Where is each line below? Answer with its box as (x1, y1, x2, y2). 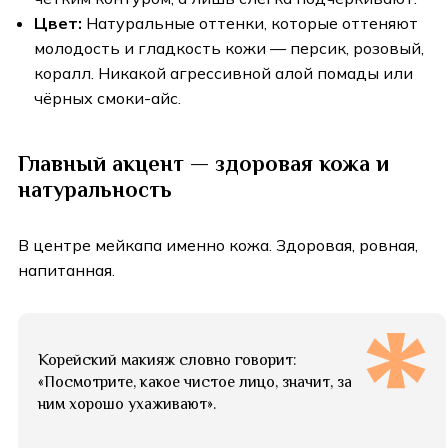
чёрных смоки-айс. (34, 88, 181, 109)
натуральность (18, 177, 172, 203)
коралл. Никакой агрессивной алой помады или (34, 63, 413, 84)
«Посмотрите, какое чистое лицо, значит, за (38, 373, 352, 392)
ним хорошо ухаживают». (38, 395, 216, 414)
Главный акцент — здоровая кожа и (18, 151, 389, 177)
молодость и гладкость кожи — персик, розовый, (34, 38, 424, 59)
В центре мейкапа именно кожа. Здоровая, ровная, (18, 235, 418, 256)
